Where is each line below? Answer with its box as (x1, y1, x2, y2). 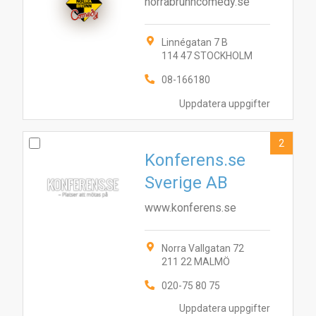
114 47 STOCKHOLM (162, 50, 253, 61)
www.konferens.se (145, 201, 236, 214)
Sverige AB (145, 173, 228, 193)
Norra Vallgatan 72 (162, 243, 244, 254)
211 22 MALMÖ (162, 256, 230, 267)
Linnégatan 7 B (162, 37, 228, 48)
